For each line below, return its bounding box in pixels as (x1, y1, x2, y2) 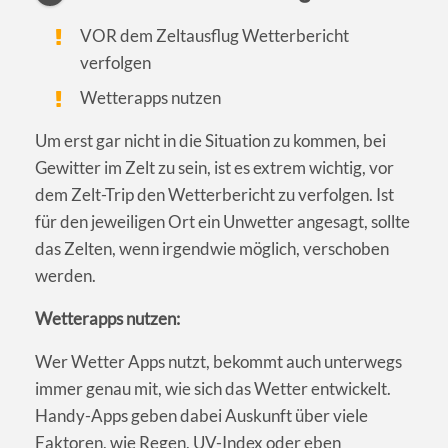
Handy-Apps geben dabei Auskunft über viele (35, 405, 368, 427)
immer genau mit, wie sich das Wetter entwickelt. (35, 378, 391, 400)
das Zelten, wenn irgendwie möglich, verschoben (35, 238, 389, 260)
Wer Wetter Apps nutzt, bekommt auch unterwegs (35, 351, 402, 373)
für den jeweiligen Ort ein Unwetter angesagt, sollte (35, 211, 410, 233)
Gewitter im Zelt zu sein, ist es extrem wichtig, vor (35, 157, 394, 179)
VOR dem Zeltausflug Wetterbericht (80, 25, 350, 47)
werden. (35, 265, 96, 287)
